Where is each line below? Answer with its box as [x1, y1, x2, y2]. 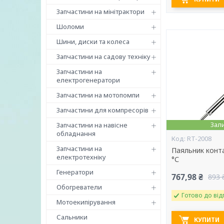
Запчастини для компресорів [56, 105, 148, 114]
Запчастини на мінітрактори [56, 7, 144, 16]
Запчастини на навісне [56, 120, 127, 129]
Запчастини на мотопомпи [56, 90, 139, 99]
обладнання [56, 129, 95, 138]
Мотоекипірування [56, 197, 115, 206]
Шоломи [56, 22, 84, 31]
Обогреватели [56, 182, 102, 191]
